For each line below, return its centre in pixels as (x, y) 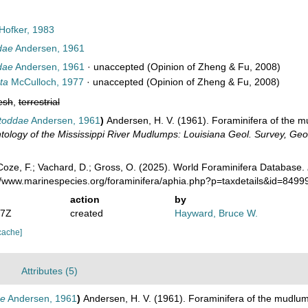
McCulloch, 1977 (46, 82)
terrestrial (39, 102)
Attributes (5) (49, 271)
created (86, 213)
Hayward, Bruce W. (217, 213)
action (85, 199)
